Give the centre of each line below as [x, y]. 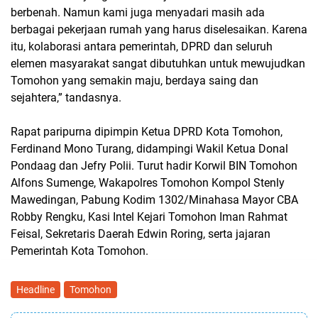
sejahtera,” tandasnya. [66, 98]
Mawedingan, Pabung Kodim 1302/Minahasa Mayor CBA [154, 200]
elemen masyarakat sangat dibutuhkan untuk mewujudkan [158, 64]
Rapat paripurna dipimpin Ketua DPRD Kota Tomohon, [147, 132]
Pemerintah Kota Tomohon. [79, 251]
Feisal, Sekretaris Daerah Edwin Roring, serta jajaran [141, 234]
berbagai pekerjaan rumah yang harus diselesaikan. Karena [159, 29]
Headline [35, 290]
